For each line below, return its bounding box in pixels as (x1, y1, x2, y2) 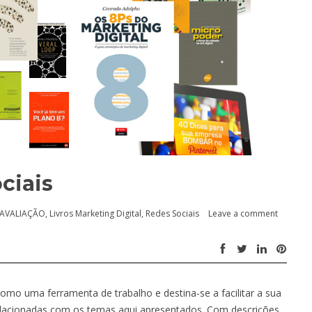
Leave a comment (208, 207, 278, 219)
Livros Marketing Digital (49, 207, 141, 219)
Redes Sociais (146, 207, 199, 219)
